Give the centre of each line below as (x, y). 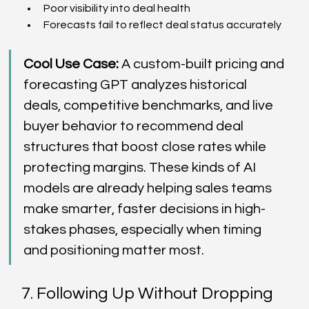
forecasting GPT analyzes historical (137, 84)
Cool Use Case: (71, 64)
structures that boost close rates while (147, 147)
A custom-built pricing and (203, 64)
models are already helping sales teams (149, 188)
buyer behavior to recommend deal (135, 126)
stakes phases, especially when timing (144, 229)
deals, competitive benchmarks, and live (150, 105)
